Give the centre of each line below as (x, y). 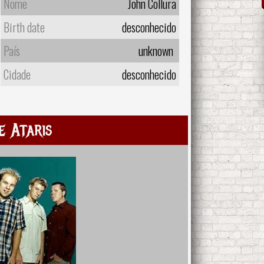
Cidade (17, 74)
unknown (157, 50)
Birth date (24, 27)
